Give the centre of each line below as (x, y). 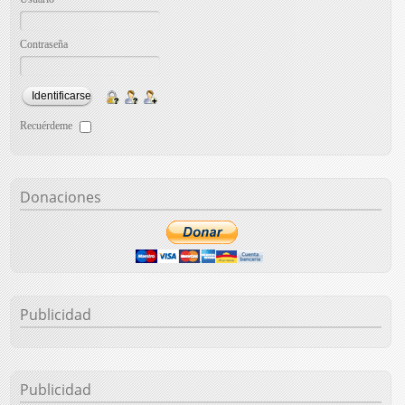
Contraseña (44, 45)
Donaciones (61, 198)
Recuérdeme (47, 126)
